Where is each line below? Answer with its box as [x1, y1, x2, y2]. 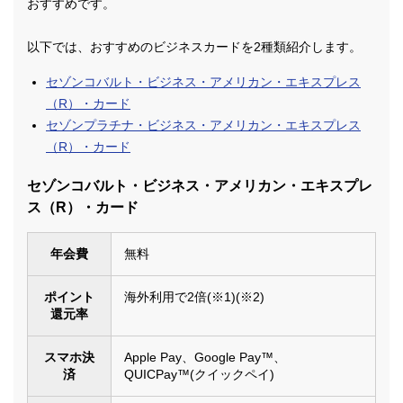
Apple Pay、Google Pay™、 [124, 350, 286, 365]
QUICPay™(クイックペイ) [124, 367, 274, 382]
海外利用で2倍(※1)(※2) [124, 290, 264, 305]
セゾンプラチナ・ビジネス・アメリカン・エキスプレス [46, 118, 361, 133]
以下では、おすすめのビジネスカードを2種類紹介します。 [27, 40, 362, 55]
